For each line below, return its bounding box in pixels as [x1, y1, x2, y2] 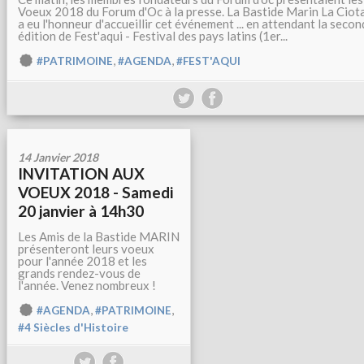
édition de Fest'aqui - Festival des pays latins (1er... [18, 28, 288, 43]
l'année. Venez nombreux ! [18, 278, 156, 292]
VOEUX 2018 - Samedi [18, 183, 173, 201]
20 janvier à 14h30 [18, 201, 144, 220]
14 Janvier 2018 [18, 150, 98, 164]
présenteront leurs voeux [18, 241, 154, 256]
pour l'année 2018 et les [18, 253, 147, 268]
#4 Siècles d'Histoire [18, 321, 128, 335]
